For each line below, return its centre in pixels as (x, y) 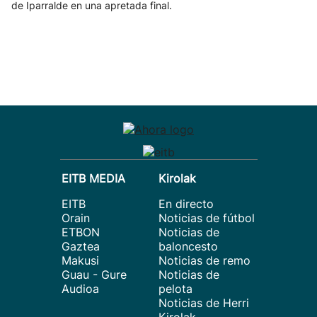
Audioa (80, 289)
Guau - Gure (94, 275)
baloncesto (188, 246)
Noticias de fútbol (207, 218)
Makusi (80, 260)
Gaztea (81, 246)
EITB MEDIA (93, 178)
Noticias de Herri (204, 303)
